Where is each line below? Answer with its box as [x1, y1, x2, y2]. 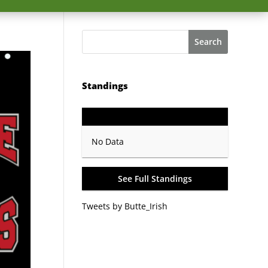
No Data [91, 135, 124, 147]
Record [205, 110, 234, 122]
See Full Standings [117, 172, 192, 184]
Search [194, 36, 222, 48]
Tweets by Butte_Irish [81, 200, 167, 212]
